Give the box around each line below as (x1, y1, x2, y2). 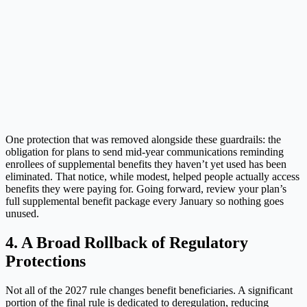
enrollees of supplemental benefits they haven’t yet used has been (5, 158, 286, 171)
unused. (5, 208, 39, 220)
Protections (5, 251, 86, 270)
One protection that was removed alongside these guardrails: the (5, 134, 281, 146)
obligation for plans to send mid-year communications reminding (5, 146, 284, 158)
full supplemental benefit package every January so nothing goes (5, 195, 284, 208)
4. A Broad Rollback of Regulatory (5, 233, 248, 251)
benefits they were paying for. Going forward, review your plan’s (5, 183, 286, 195)
